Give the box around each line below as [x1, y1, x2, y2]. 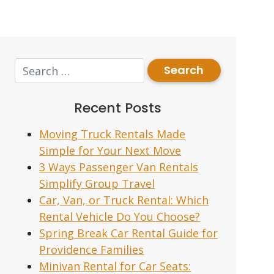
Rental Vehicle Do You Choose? [39, 209, 201, 224]
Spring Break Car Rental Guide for [39, 226, 218, 240]
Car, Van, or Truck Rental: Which [39, 193, 209, 207]
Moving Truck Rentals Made [39, 127, 186, 141]
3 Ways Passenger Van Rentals [39, 160, 199, 174]
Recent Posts [74, 98, 162, 117]
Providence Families [39, 242, 144, 257]
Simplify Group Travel [39, 176, 155, 191]
